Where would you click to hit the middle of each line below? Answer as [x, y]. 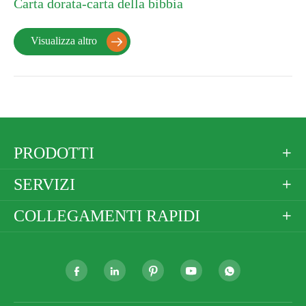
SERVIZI [44, 184]
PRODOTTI [54, 153]
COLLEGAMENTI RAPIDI [107, 215]
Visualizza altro [65, 40]
